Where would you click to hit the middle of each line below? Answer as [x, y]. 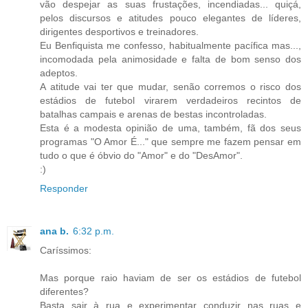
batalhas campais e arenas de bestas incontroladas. [153, 114]
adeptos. [59, 73]
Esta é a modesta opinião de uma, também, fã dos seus [170, 128]
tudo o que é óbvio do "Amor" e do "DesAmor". [141, 155]
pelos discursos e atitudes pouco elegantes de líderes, [170, 18]
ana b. [54, 231]
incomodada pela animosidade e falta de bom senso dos [170, 59]
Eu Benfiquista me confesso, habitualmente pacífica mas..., [170, 45]
